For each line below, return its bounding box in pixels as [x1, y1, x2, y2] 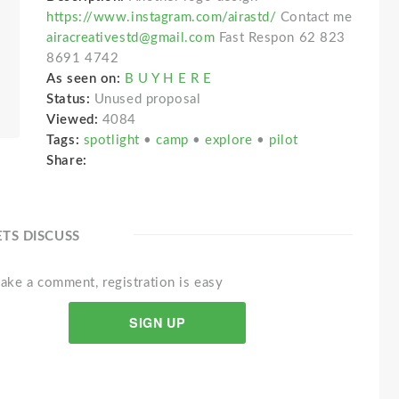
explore [205, 134, 256, 147]
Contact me [276, 11, 353, 24]
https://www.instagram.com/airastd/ [46, 11, 277, 24]
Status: [46, 93, 94, 106]
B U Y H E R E [125, 72, 212, 85]
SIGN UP [129, 313, 186, 331]
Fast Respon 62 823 [215, 31, 346, 45]
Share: [46, 154, 95, 167]
